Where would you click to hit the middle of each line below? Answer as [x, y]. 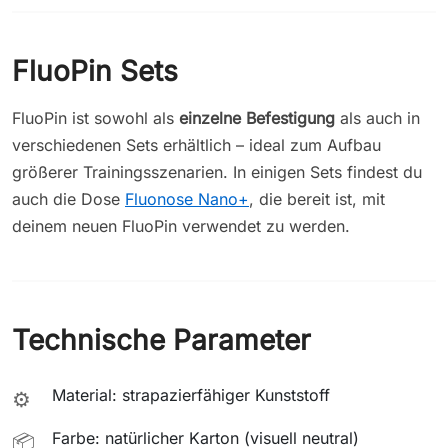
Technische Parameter [161, 339]
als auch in [377, 117]
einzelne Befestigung [257, 117]
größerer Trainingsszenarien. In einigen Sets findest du [217, 171]
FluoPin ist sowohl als [95, 117]
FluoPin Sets [95, 70]
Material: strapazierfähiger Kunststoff [191, 394]
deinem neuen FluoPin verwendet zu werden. [181, 225]
